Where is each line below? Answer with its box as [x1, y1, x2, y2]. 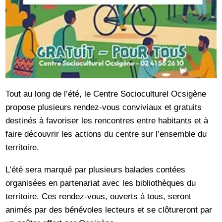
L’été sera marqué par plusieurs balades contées [5, 164, 186, 174]
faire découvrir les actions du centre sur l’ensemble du [5, 129, 207, 139]
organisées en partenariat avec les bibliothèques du [5, 177, 196, 188]
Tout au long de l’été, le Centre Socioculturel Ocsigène [5, 89, 207, 99]
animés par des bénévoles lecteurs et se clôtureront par [5, 204, 213, 215]
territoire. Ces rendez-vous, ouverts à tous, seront [5, 191, 192, 201]
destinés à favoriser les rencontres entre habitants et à [5, 115, 209, 126]
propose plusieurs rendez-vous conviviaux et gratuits [5, 102, 202, 112]
